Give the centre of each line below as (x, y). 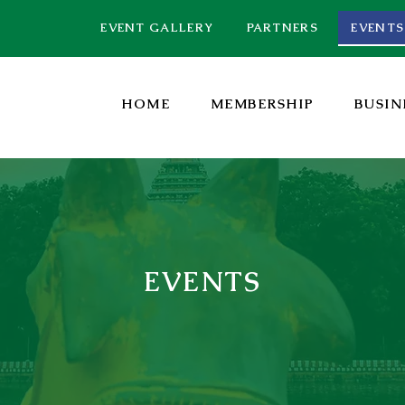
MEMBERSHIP (262, 104)
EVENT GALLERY (157, 28)
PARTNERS (282, 28)
